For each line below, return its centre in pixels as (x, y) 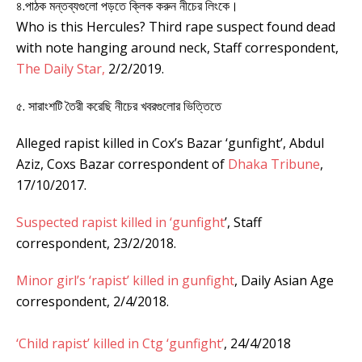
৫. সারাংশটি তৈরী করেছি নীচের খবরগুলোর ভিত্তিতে (119, 105)
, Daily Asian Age (284, 280)
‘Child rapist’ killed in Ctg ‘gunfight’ (120, 343)
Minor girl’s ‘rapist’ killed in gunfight (125, 280)
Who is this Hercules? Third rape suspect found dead (176, 26)
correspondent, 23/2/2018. (96, 243)
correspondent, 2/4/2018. (93, 301)
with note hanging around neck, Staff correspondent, (177, 47)
